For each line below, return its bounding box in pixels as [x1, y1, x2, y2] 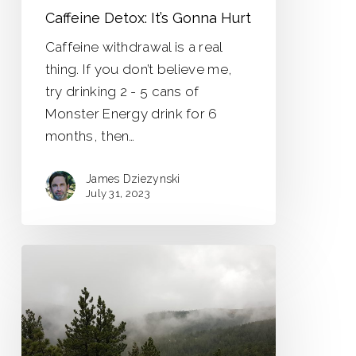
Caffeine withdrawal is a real [44, 38, 222, 55]
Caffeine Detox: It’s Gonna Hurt [44, 9, 251, 26]
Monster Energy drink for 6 [44, 105, 218, 122]
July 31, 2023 [85, 187, 150, 199]
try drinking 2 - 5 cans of [44, 83, 199, 99]
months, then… [44, 127, 135, 144]
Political [20, 291, 70, 308]
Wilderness [20, 313, 94, 330]
